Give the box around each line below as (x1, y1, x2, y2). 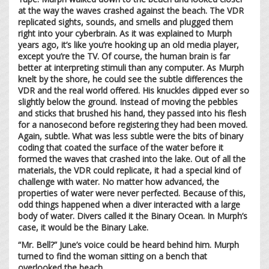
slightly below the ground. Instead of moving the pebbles (18, 95, 238, 107)
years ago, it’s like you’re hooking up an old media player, (18, 38, 239, 50)
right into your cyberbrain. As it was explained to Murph (18, 27, 232, 39)
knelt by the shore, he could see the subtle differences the (18, 73, 243, 85)
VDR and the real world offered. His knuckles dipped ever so (18, 84, 249, 96)
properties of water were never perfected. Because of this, (18, 187, 246, 199)
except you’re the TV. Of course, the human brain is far (18, 50, 230, 62)
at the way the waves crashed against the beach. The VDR (18, 4, 244, 16)
